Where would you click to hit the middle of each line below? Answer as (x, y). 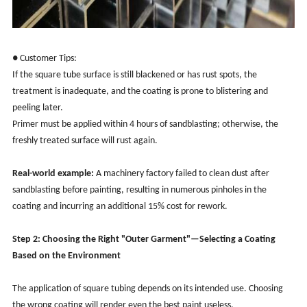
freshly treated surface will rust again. (85, 140)
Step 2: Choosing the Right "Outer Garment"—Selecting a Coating (144, 239)
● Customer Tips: (45, 58)
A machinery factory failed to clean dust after (181, 173)
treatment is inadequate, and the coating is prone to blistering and (140, 91)
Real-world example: (53, 173)
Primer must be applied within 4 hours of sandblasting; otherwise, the (145, 124)
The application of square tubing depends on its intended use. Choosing (147, 288)
